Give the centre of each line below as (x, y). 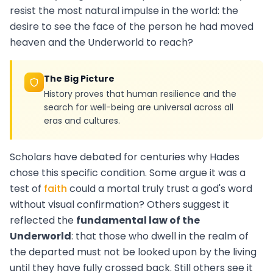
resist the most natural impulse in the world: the (124, 11)
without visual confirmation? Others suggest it (119, 205)
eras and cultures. (82, 121)
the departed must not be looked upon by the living (133, 252)
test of (27, 189)
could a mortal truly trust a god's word (160, 189)
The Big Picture (79, 79)
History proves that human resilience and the (140, 94)
